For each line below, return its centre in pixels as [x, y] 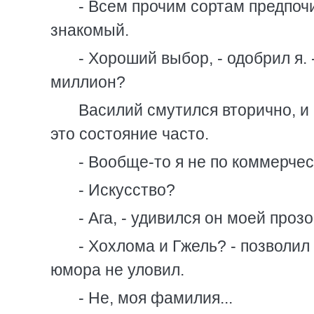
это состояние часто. [130, 134]
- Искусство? [127, 190]
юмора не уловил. [117, 270]
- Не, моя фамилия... [156, 298]
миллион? [88, 82]
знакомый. [90, 30]
